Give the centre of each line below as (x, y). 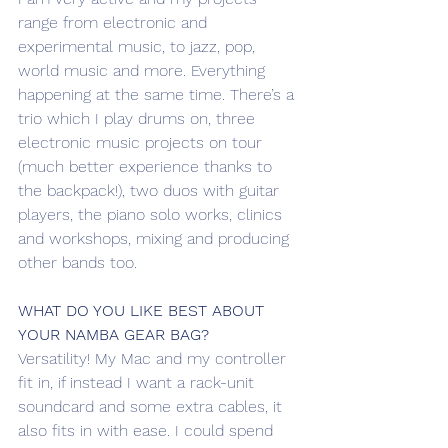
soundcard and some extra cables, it (152, 407)
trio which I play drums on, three (139, 119)
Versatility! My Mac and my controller (154, 359)
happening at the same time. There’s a (158, 95)
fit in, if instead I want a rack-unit (138, 383)
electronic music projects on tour (142, 143)
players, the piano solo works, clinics (152, 215)
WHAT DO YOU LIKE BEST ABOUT (143, 311)
